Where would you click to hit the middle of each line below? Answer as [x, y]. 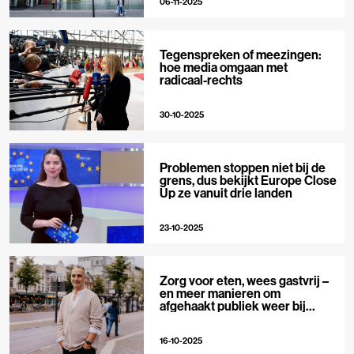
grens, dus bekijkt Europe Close [248, 180]
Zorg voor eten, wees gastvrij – [244, 280]
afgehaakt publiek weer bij [232, 305]
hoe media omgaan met [223, 67]
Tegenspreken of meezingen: [240, 54]
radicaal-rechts [201, 79]
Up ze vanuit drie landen [226, 192]
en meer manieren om [220, 293]
